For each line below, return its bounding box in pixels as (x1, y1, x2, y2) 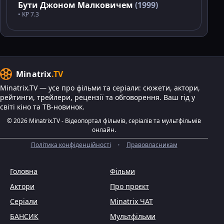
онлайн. (92, 125, 116, 134)
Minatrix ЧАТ (110, 196, 153, 206)
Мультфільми (110, 211, 155, 221)
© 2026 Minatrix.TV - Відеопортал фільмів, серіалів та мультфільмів (7, 116, 201, 125)
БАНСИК (10, 211, 38, 221)
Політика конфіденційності (30, 140, 111, 149)
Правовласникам (126, 140, 177, 149)
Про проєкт (110, 181, 149, 191)
